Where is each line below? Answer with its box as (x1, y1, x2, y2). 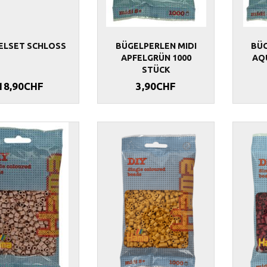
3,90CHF (136, 80, 176, 92)
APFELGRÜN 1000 (120, 53, 191, 63)
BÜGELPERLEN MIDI (115, 41, 197, 51)
